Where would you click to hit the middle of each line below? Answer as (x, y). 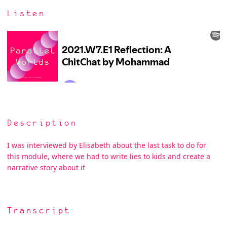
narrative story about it (46, 167)
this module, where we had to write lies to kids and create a (109, 156)
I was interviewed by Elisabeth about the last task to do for (107, 145)
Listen (26, 14)
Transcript (39, 211)
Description (42, 123)
